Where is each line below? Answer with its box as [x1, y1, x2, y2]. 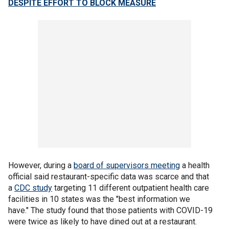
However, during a [8, 161, 74, 170]
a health [180, 161, 210, 170]
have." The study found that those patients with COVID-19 [8, 205, 213, 215]
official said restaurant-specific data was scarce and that [8, 172, 209, 181]
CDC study [14, 183, 52, 193]
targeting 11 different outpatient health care [52, 183, 209, 193]
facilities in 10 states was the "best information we [8, 194, 190, 204]
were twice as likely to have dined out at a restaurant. [8, 217, 197, 226]
